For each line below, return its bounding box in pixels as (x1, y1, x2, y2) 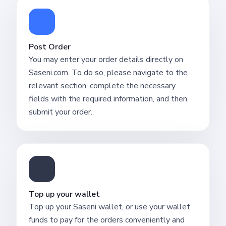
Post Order (29, 41, 71, 52)
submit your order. (29, 106, 92, 118)
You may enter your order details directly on (29, 53, 183, 65)
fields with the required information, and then (29, 93, 187, 104)
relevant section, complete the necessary (29, 80, 176, 91)
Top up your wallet (29, 188, 100, 200)
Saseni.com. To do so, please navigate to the (29, 67, 188, 78)
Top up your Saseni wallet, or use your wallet (29, 201, 190, 212)
